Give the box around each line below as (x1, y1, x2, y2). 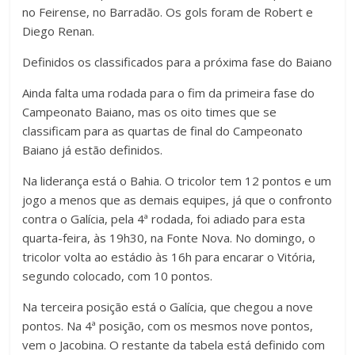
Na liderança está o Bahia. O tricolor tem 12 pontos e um (22, 173, 332, 189)
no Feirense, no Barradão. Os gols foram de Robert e (22, 4, 314, 21)
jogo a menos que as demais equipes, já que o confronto (22, 192, 333, 208)
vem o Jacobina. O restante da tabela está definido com (22, 337, 326, 353)
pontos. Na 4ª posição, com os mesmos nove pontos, (22, 318, 314, 334)
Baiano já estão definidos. (22, 142, 163, 158)
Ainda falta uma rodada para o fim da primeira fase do (22, 85, 315, 101)
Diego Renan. (22, 23, 95, 40)
